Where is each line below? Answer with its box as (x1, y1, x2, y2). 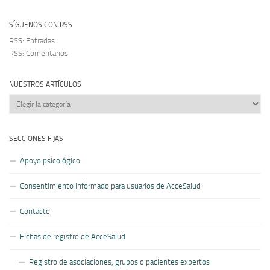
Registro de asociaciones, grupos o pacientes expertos (29, 257, 210, 266)
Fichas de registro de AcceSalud (20, 231, 125, 241)
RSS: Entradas (9, 36, 55, 45)
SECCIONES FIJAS (9, 133, 63, 143)
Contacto (20, 206, 50, 216)
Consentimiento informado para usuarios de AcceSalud (20, 181, 201, 190)
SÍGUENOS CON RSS (9, 19, 72, 29)
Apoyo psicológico (20, 155, 80, 165)
